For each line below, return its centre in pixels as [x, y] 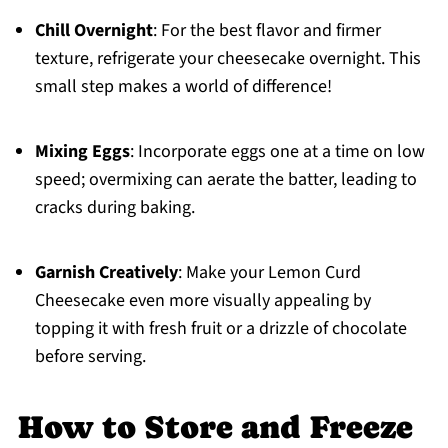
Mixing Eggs [82, 152]
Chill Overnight [93, 31]
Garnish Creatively [106, 273]
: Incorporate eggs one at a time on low [277, 152]
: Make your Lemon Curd [269, 273]
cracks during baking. [114, 208]
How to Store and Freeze [215, 427]
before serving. [90, 357]
